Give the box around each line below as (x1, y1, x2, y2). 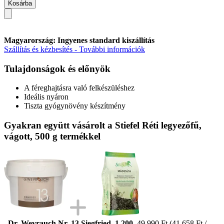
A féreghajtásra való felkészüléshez (24, 83, 134, 92)
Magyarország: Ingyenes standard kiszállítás (4, 35, 154, 44)
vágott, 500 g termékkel (4, 130, 100, 141)
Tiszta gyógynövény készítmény (24, 101, 125, 110)
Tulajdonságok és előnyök (4, 63, 110, 74)
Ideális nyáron (24, 92, 68, 101)
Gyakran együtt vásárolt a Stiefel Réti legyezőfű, (4, 119, 201, 130)
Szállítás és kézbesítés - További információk (4, 44, 145, 53)
